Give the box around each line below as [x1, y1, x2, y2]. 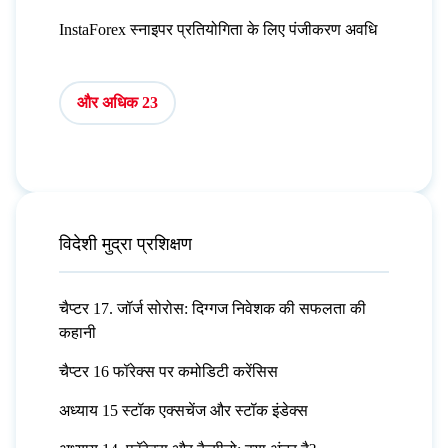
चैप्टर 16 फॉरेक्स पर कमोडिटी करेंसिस [58, 363, 278, 381]
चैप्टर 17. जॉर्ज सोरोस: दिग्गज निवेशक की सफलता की [58, 300, 366, 318]
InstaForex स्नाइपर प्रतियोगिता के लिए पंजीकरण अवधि [58, 20, 377, 38]
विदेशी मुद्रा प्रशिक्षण [58, 234, 192, 255]
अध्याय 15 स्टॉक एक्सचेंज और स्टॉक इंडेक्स [58, 402, 308, 420]
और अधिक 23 [76, 93, 158, 111]
